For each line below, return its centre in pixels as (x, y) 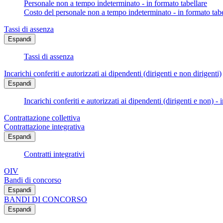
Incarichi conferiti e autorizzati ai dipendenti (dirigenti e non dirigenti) (113, 74)
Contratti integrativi (54, 154)
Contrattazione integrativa (44, 127)
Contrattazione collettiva (42, 118)
